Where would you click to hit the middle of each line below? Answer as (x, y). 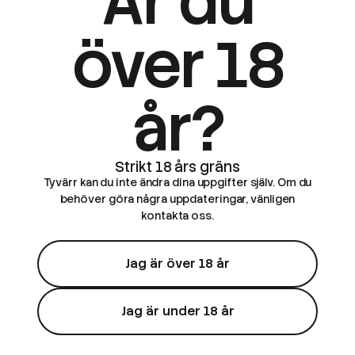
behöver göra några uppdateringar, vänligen (177, 199)
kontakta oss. (177, 216)
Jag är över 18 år (177, 263)
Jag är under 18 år (177, 311)
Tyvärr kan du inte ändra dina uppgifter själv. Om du (177, 182)
